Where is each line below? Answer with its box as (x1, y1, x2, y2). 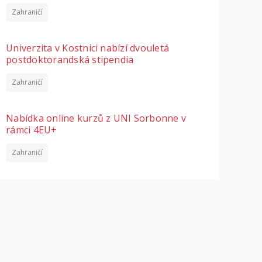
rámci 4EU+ (6, 123, 57, 136)
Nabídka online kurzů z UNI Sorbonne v (6, 112, 187, 125)
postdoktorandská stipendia (6, 53, 134, 66)
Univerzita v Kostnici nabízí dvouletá (6, 42, 170, 54)
